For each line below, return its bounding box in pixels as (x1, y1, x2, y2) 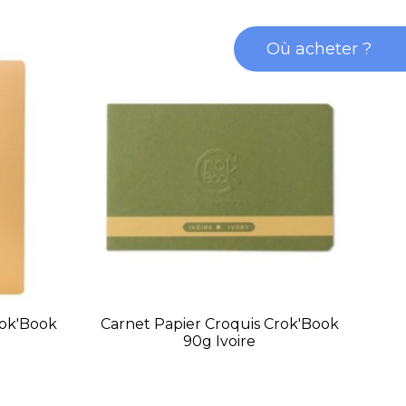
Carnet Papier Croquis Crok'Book (100, 315, 339, 333)
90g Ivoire (183, 333, 256, 351)
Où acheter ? (266, 39, 372, 59)
